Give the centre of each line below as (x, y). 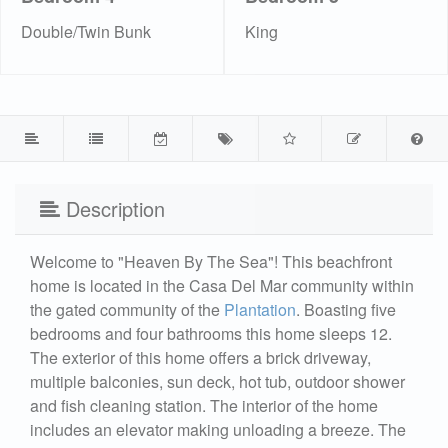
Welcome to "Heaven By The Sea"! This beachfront (211, 261)
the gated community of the (127, 309)
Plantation (260, 309)
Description (112, 208)
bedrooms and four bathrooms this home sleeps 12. (211, 333)
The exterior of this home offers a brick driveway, (200, 357)
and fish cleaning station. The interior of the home (204, 405)
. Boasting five (346, 309)
